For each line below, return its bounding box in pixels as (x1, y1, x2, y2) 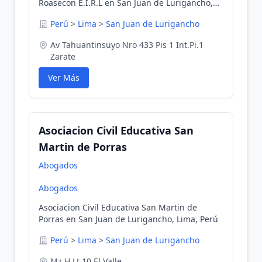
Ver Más (48, 72, 80, 83)
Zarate (50, 51, 75, 62)
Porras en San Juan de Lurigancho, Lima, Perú (39, 213, 218, 225)
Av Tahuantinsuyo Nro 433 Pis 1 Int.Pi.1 (50, 39, 204, 50)
